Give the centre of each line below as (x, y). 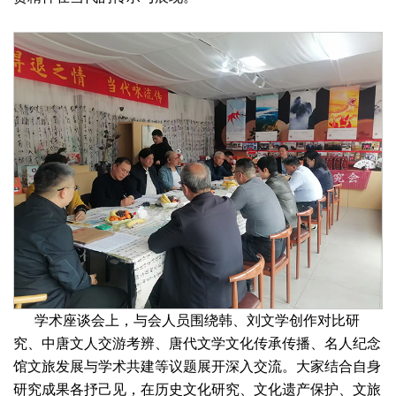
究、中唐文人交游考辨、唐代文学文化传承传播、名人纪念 (197, 343)
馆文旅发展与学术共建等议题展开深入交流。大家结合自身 (197, 366)
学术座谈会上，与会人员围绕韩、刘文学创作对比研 (187, 320)
